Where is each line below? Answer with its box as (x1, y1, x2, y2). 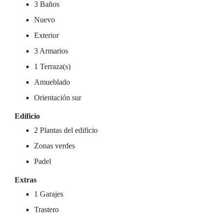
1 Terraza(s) (34, 62, 71, 71)
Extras (15, 176, 36, 184)
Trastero (34, 205, 59, 214)
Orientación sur (34, 93, 81, 102)
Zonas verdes (34, 142, 75, 150)
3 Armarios (34, 47, 68, 55)
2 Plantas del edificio (34, 126, 98, 134)
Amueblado (34, 78, 70, 86)
